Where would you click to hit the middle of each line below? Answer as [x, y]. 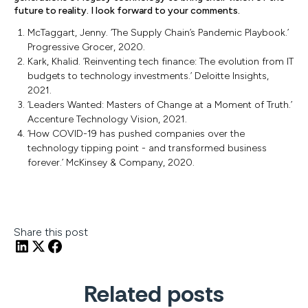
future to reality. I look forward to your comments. [127, 11]
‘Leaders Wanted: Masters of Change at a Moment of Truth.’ [160, 105]
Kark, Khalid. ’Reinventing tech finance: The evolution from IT [161, 62]
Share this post [51, 232]
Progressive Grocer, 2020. [86, 47]
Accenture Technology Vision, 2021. [107, 119]
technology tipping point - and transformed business [147, 148]
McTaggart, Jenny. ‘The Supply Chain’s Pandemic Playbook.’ [158, 33]
